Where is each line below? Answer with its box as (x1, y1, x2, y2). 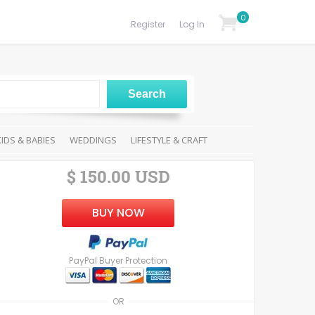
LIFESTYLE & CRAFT (131, 134, 207, 146)
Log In (179, 18, 205, 30)
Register (131, 18, 165, 30)
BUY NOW (91, 205, 145, 221)
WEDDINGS (70, 134, 117, 146)
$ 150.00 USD (66, 165, 170, 188)
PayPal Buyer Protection (69, 255, 168, 266)
